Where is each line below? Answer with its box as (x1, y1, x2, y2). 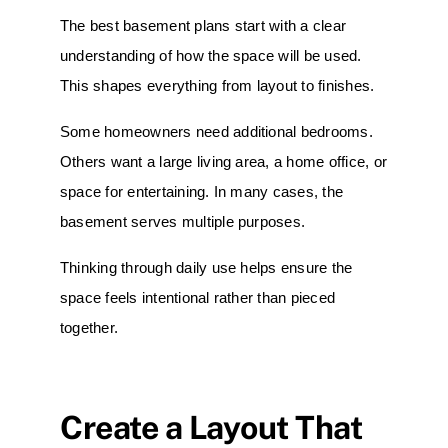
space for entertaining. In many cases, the (60, 184, 344, 200)
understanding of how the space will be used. (60, 48, 362, 64)
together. (60, 320, 119, 336)
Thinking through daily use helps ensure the (60, 260, 353, 276)
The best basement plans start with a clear (60, 18, 347, 34)
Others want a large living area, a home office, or (60, 154, 387, 170)
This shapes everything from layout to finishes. (60, 78, 375, 94)
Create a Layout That (60, 409, 363, 446)
